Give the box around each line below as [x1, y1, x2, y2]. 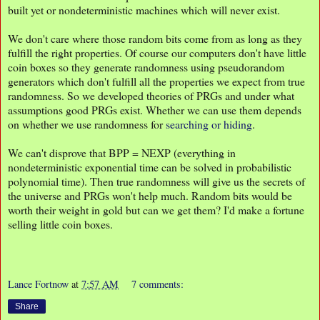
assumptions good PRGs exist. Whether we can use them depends [8, 102, 301, 118]
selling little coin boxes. [8, 216, 116, 232]
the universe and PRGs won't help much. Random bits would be [8, 188, 292, 204]
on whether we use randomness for [8, 116, 166, 132]
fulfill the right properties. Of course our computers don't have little [8, 45, 306, 61]
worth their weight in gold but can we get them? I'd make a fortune [8, 202, 304, 218]
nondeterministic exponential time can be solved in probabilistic [8, 159, 291, 175]
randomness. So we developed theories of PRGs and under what [8, 88, 294, 104]
